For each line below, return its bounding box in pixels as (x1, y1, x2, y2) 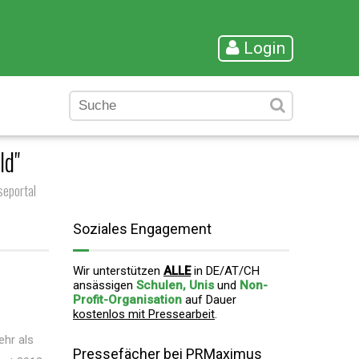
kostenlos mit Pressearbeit (73, 307, 215, 321)
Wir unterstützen (73, 264, 163, 278)
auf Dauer (182, 292, 236, 307)
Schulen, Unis (136, 278, 214, 292)
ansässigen (73, 278, 136, 292)
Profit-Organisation (73, 292, 182, 307)
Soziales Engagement (73, 220, 212, 237)
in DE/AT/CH (191, 264, 260, 278)
